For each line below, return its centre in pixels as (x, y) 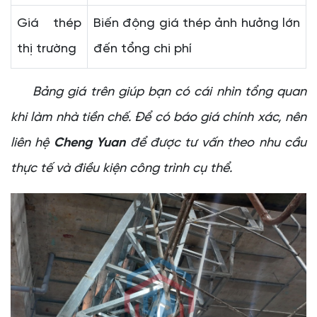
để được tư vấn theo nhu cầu (216, 144)
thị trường (47, 50)
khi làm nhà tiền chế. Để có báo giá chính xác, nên (158, 118)
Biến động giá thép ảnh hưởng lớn (197, 24)
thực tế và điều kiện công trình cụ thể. (121, 169)
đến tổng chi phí (143, 50)
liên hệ (32, 144)
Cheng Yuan (90, 144)
